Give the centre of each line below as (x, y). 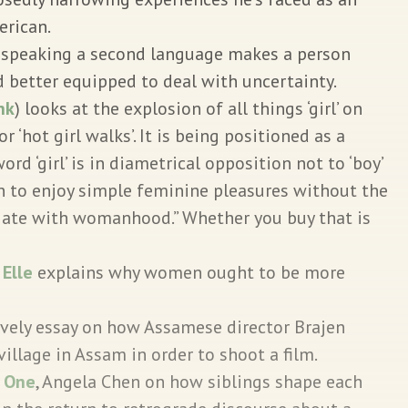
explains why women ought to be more (189, 272)
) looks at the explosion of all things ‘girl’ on (189, 108)
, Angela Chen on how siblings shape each (199, 381)
